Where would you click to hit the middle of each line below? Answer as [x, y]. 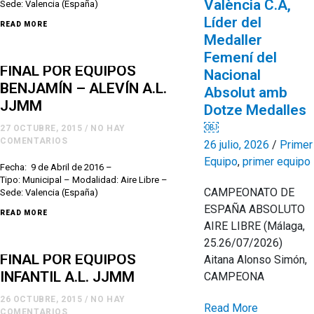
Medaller [233, 40]
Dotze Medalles [255, 110]
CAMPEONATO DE [250, 193]
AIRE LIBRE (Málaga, [255, 226]
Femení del [241, 58]
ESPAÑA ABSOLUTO [255, 210]
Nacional [233, 75]
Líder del [233, 23]
